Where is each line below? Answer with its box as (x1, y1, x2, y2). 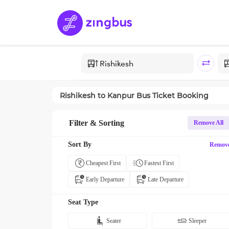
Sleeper (189, 217, 207, 224)
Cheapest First (86, 159, 121, 167)
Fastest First (144, 159, 174, 167)
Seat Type (68, 198, 98, 206)
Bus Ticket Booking (134, 90, 209, 100)
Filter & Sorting (69, 118, 124, 127)
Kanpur (107, 90, 134, 100)
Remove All (194, 119, 223, 126)
